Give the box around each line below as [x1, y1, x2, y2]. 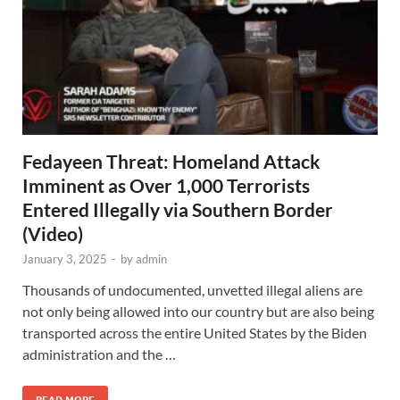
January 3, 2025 [22, 252, 107, 266]
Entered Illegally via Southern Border [22, 198, 333, 221]
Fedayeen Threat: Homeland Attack [22, 150, 321, 172]
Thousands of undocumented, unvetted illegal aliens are [22, 281, 362, 298]
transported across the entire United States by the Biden [22, 324, 367, 341]
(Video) [22, 222, 83, 245]
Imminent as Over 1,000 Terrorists [22, 174, 310, 196]
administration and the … [22, 346, 176, 362]
